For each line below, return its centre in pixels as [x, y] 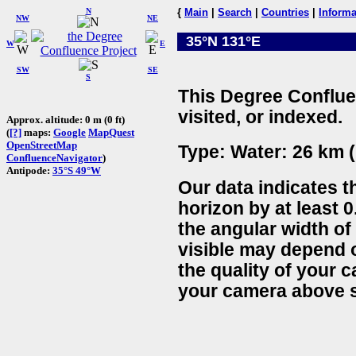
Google [70, 132]
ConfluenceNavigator [54, 157]
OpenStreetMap [42, 145]
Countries [285, 12]
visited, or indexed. [260, 117]
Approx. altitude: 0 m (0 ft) [66, 119]
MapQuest [111, 132]
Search [235, 12]
